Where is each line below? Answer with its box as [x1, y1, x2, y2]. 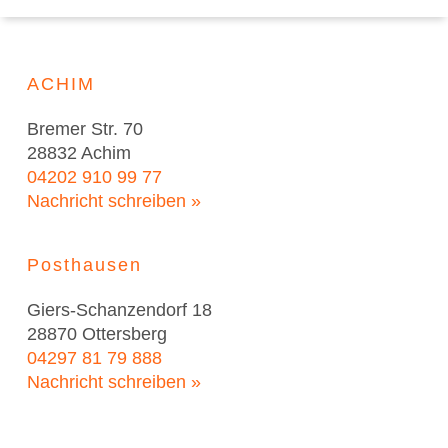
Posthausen [26, 255, 142, 276]
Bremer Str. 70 [26, 119, 143, 140]
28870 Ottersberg [26, 324, 167, 345]
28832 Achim [26, 143, 131, 164]
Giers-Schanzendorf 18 [26, 300, 212, 321]
